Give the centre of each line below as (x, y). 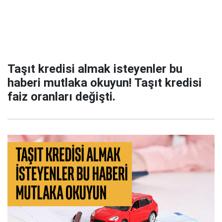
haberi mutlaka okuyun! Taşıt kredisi (105, 83)
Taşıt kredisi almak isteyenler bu (95, 69)
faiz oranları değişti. (61, 97)
